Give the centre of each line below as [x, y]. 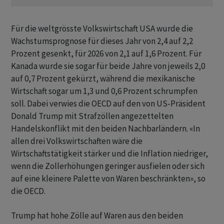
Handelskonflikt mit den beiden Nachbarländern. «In [105, 129]
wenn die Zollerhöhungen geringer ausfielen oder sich [108, 166]
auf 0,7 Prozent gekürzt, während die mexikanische [103, 79]
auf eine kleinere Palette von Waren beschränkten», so [108, 179]
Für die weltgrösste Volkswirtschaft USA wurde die [102, 29]
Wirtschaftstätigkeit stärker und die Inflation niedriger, [109, 154]
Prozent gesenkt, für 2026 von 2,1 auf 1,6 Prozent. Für [106, 54]
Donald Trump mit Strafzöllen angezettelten [92, 116]
